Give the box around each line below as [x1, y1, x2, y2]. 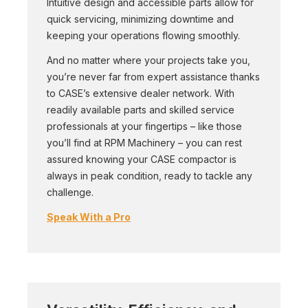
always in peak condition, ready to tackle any [47, 170, 252, 181]
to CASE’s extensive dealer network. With [47, 87, 234, 99]
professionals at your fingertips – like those [47, 120, 242, 132]
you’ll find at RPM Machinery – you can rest [47, 137, 242, 148]
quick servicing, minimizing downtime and [47, 13, 234, 25]
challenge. [47, 186, 93, 198]
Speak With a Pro [47, 211, 131, 223]
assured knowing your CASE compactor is [47, 153, 236, 165]
